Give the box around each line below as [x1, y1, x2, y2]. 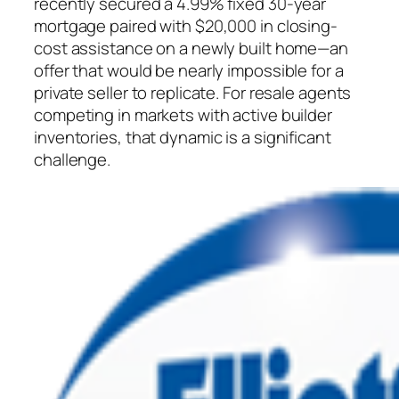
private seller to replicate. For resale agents [34, 80, 352, 104]
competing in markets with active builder [34, 102, 332, 126]
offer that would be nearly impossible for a [34, 58, 344, 82]
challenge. [34, 147, 111, 171]
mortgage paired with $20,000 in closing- [34, 13, 338, 37]
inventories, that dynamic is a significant [34, 125, 331, 149]
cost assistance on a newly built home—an [34, 36, 348, 60]
